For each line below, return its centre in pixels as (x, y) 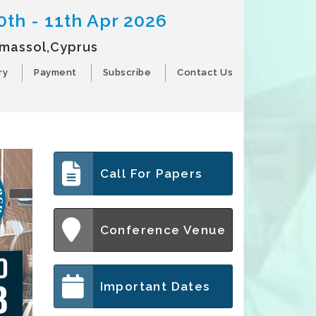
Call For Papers (151, 174)
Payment (55, 72)
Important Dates (155, 286)
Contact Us (205, 72)
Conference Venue (163, 230)
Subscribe (127, 72)
